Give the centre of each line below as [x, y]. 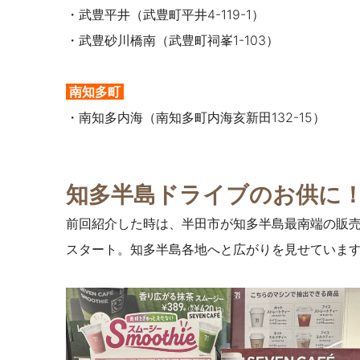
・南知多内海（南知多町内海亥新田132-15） [196, 118]
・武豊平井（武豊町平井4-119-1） [165, 15]
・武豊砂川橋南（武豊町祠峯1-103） [172, 41]
